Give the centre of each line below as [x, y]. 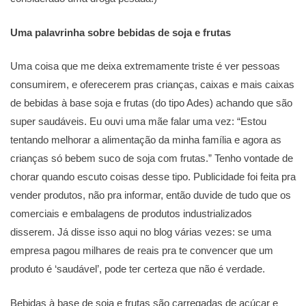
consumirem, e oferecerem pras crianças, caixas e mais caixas [152, 85]
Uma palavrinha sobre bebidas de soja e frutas [121, 32]
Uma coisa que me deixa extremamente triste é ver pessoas [145, 66]
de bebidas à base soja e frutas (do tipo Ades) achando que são [151, 103]
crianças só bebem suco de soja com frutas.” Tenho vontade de [152, 158]
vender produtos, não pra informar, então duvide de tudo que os [151, 195]
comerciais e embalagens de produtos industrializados [131, 214]
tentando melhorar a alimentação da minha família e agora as [146, 140]
